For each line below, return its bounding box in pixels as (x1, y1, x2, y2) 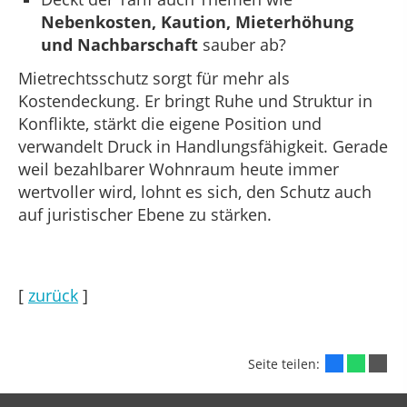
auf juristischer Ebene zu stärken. (18, 203, 272, 225)
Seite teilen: (248, 355, 323, 373)
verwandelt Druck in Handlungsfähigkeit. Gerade (18, 134, 388, 157)
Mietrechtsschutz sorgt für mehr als (18, 66, 290, 89)
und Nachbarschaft (41, 33, 198, 55)
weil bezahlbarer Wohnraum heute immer (18, 157, 339, 180)
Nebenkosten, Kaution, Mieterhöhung (41, 10, 353, 33)
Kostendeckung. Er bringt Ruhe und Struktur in (18, 89, 372, 112)
